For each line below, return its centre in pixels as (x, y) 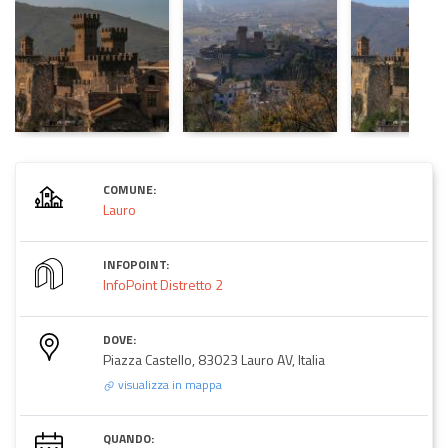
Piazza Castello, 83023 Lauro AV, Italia (214, 359)
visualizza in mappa (168, 384)
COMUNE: (129, 189)
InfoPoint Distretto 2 (163, 284)
